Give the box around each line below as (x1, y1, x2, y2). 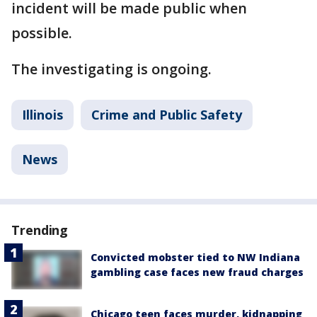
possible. (11, 23, 72, 42)
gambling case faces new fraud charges (91, 265, 304, 279)
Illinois (22, 106, 63, 123)
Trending (11, 221, 69, 238)
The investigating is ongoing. (11, 59, 212, 79)
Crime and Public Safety (91, 106, 242, 123)
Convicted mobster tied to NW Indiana (91, 250, 300, 264)
